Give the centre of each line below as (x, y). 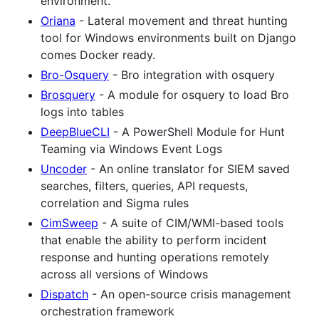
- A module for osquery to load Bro (192, 94)
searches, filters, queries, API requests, (144, 185)
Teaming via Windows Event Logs (131, 148)
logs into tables (82, 111)
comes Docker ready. (98, 54)
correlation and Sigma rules (115, 203)
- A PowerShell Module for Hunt (197, 131)
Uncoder (64, 168)
